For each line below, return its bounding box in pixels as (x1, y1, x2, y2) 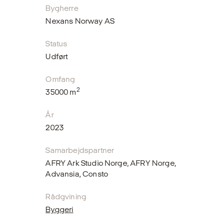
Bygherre (45, 3, 78, 12)
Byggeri (45, 205, 74, 214)
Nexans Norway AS (45, 16, 114, 25)
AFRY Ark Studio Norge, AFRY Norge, (45, 158, 176, 167)
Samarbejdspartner (45, 146, 114, 154)
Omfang (45, 74, 75, 83)
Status (45, 39, 68, 48)
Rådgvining (45, 192, 87, 201)
